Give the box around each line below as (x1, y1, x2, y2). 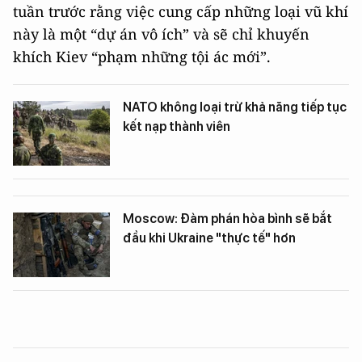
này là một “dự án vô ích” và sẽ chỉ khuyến (13, 24, 309, 44)
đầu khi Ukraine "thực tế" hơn (123, 230, 296, 246)
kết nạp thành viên (123, 119, 230, 134)
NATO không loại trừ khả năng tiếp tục (123, 99, 347, 115)
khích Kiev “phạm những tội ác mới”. (13, 47, 271, 66)
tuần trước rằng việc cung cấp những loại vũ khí (13, 2, 348, 21)
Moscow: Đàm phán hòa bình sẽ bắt (123, 211, 332, 226)
